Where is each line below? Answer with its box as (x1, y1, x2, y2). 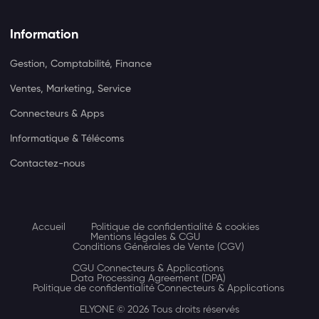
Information (10, 28, 79, 41)
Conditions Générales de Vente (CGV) (72, 241, 244, 252)
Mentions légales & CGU (90, 231, 200, 242)
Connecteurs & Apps (10, 108, 105, 119)
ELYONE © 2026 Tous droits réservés (80, 304, 239, 315)
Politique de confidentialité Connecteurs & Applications (32, 283, 284, 293)
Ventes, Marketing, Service (10, 83, 132, 94)
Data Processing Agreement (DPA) (70, 273, 226, 283)
